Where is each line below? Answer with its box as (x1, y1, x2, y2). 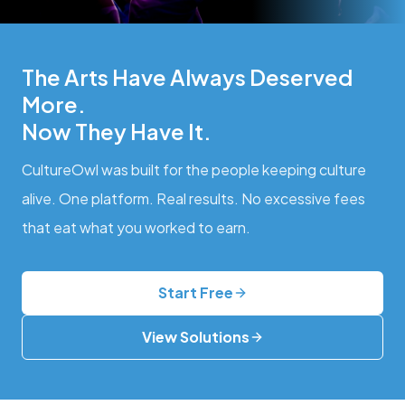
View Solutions (141, 326, 250, 346)
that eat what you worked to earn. (22, 217, 250, 237)
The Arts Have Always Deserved (22, 62, 353, 90)
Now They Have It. (22, 117, 212, 145)
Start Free (157, 282, 233, 302)
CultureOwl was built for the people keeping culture (22, 159, 366, 179)
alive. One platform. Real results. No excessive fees (22, 188, 365, 208)
